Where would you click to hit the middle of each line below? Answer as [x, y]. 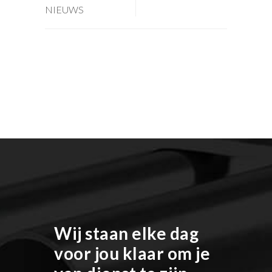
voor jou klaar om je [132, 253]
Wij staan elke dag [126, 233]
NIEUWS [64, 9]
